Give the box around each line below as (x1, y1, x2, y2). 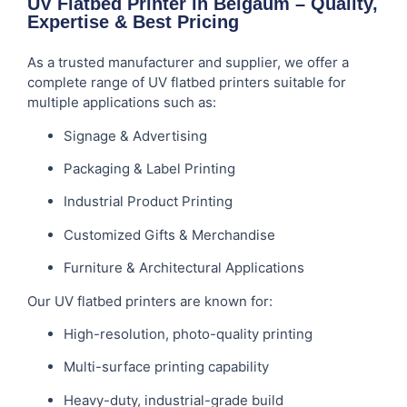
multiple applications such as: (27, 94, 216, 112)
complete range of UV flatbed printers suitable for (27, 74, 346, 92)
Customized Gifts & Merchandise (64, 225, 275, 243)
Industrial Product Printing (64, 193, 233, 211)
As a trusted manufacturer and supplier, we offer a (27, 54, 349, 72)
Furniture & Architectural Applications (64, 259, 304, 277)
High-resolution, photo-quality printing (64, 324, 313, 342)
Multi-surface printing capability (64, 358, 269, 376)
